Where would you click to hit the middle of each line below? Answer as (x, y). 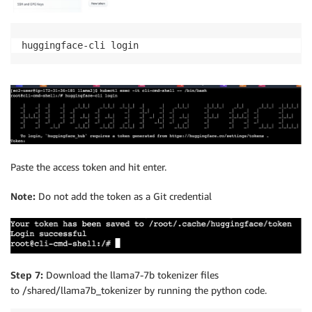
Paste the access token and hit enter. (88, 167)
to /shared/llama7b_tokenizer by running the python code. (139, 290)
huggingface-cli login (80, 45)
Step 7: (28, 274)
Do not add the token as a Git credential (124, 196)
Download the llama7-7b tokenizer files (132, 274)
